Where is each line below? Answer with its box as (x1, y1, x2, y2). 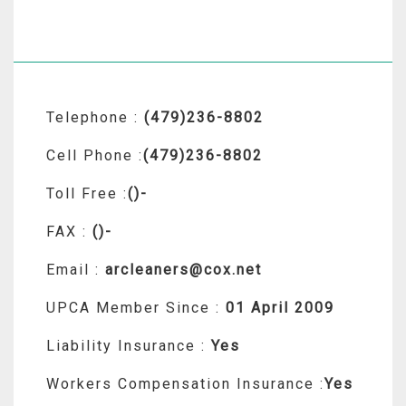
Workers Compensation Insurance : (46, 374, 324, 392)
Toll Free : (46, 184, 128, 202)
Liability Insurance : (46, 336, 206, 354)
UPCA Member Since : (46, 298, 220, 316)
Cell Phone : (46, 146, 143, 164)
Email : (46, 260, 100, 278)
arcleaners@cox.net (100, 260, 262, 278)
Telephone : (46, 108, 139, 126)
